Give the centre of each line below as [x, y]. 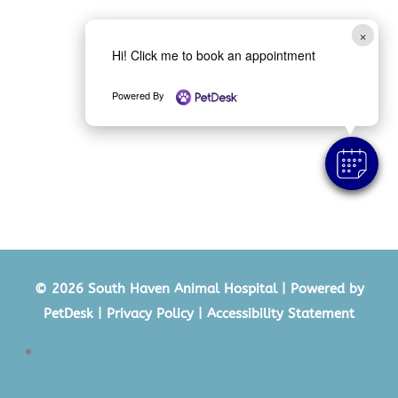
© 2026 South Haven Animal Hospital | [162, 288]
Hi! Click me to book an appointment [213, 55]
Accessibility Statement [281, 313]
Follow [203, 350]
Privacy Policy [150, 313]
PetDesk [68, 313]
